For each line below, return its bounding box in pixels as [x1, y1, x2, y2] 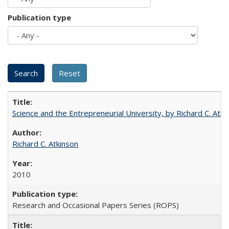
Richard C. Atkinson [12, 139, 78, 149]
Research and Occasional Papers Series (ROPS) [12, 200, 179, 210]
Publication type [8, 12, 71, 22]
